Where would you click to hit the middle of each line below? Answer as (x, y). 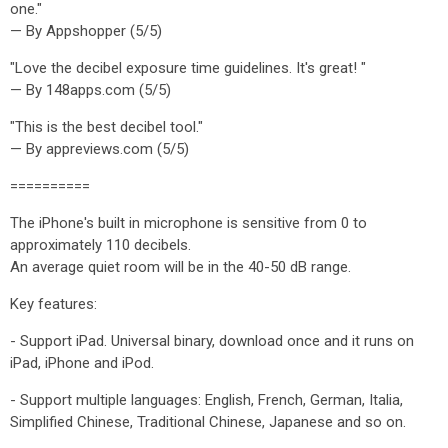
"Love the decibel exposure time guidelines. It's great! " (188, 68)
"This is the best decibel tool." (106, 127)
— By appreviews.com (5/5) (99, 149)
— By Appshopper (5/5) (86, 31)
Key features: (53, 304)
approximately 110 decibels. (100, 245)
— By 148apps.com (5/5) (90, 90)
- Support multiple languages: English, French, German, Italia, (206, 400)
